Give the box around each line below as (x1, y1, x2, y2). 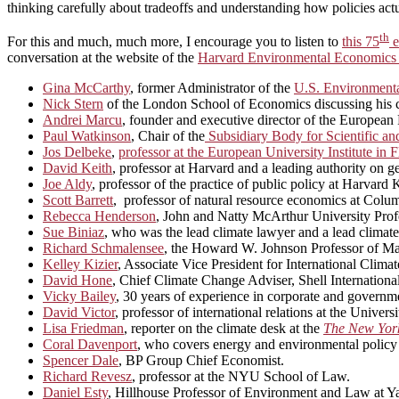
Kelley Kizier (43, 256, 118, 273)
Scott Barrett (43, 192, 113, 208)
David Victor (43, 305, 115, 321)
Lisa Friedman (43, 321, 124, 337)
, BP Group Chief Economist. (118, 353, 284, 369)
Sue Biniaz (43, 224, 104, 240)
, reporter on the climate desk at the (124, 321, 323, 337)
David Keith (43, 160, 112, 176)
